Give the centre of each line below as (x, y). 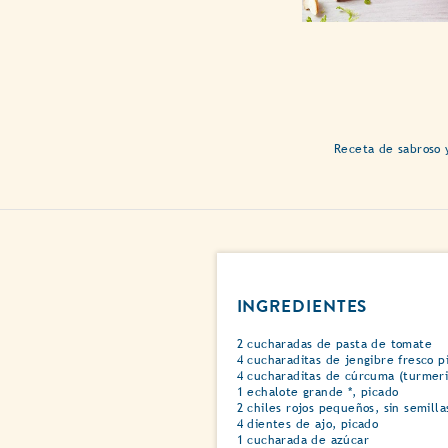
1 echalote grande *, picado (317, 392)
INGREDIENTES (302, 307)
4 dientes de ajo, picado (307, 424)
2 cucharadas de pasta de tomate (334, 344)
